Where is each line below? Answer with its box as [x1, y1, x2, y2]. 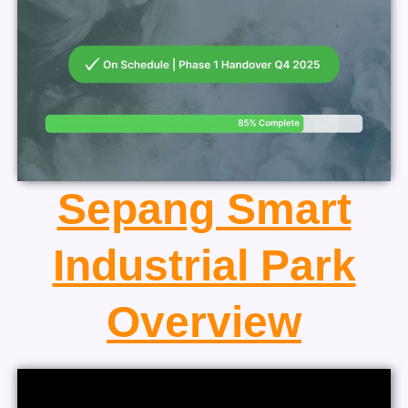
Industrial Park [52, 240, 356, 290]
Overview [107, 297, 301, 346]
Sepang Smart [56, 184, 352, 233]
